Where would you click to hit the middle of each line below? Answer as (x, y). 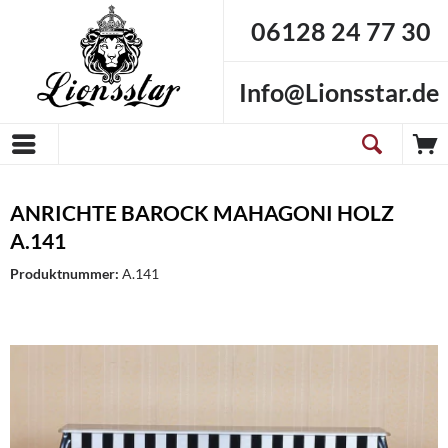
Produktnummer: (66, 273)
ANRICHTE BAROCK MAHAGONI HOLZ (202, 212)
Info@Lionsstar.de (339, 92)
